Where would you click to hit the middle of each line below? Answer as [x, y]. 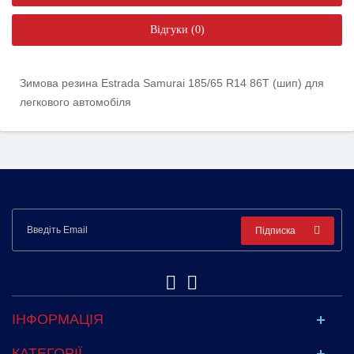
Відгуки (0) [177, 29]
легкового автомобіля [75, 102]
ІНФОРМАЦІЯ [58, 319]
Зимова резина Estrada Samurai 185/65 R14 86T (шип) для [172, 83]
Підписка [275, 230]
